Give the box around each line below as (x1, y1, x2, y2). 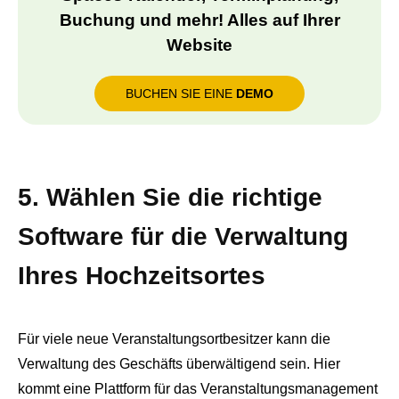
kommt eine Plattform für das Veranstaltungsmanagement (18, 381, 378, 397)
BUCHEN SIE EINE (126, 86, 236, 102)
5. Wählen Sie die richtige (18, 183, 322, 212)
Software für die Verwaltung (18, 223, 348, 251)
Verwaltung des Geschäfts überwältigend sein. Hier (18, 356, 340, 372)
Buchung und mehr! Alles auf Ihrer (59, 11, 340, 30)
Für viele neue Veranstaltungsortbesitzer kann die (18, 331, 330, 347)
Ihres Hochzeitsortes (18, 262, 273, 290)
